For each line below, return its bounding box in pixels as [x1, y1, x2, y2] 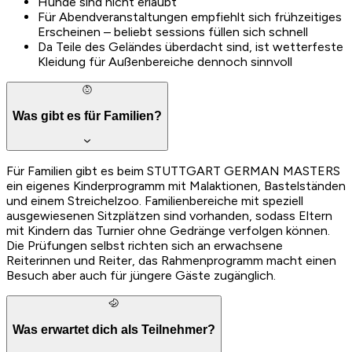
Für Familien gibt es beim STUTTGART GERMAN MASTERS [6, 163, 340, 179]
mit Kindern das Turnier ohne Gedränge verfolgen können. [6, 223, 330, 239]
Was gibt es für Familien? [13, 109, 162, 123]
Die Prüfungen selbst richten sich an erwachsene [6, 238, 283, 254]
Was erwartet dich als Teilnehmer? [13, 322, 215, 336]
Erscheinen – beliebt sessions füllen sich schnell [38, 24, 308, 40]
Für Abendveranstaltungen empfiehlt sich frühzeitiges [38, 9, 342, 25]
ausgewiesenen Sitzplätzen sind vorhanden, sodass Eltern [6, 208, 332, 224]
